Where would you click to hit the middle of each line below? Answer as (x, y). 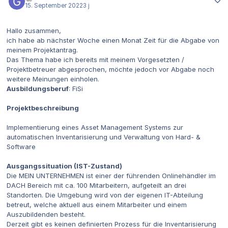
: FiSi (76, 89)
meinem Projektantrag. (42, 50)
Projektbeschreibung (43, 108)
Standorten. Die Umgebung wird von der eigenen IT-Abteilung (105, 195)
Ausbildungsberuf (38, 89)
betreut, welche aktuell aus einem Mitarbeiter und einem (97, 205)
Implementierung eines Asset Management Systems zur (95, 127)
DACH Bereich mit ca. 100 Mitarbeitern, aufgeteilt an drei (96, 186)
